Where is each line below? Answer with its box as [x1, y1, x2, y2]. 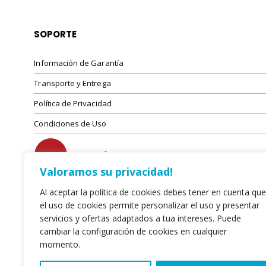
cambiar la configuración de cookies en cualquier [40, 226, 227, 237]
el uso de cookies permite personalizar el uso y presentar [40, 199, 259, 211]
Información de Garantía [34, 57, 123, 68]
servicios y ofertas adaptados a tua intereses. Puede [40, 213, 241, 224]
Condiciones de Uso [34, 118, 107, 129]
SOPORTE [34, 27, 77, 40]
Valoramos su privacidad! [40, 164, 173, 179]
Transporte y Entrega [34, 77, 111, 88]
